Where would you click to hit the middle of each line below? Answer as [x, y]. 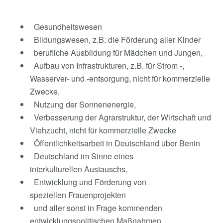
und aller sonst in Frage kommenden [96, 208]
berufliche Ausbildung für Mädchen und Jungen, [116, 53]
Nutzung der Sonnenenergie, [83, 104]
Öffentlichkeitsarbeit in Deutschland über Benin [115, 143]
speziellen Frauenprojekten [78, 195]
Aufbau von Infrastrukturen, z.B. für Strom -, [107, 65]
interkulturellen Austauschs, [79, 169]
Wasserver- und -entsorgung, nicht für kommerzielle [120, 78]
